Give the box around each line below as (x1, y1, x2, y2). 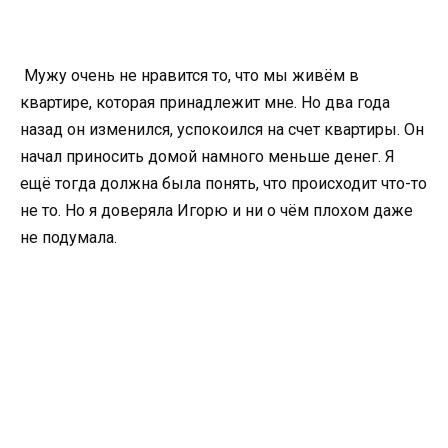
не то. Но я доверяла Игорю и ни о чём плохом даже (20, 201, 413, 221)
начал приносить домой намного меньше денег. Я (20, 147, 395, 167)
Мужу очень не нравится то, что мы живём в (20, 66, 359, 86)
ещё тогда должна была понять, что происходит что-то (20, 174, 427, 194)
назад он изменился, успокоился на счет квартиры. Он (20, 120, 424, 140)
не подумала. (20, 228, 117, 248)
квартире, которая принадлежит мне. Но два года (20, 93, 390, 113)
